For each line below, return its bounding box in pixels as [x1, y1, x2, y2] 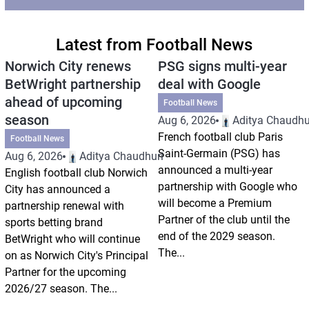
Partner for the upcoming [4, 265, 126, 279]
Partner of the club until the [157, 212, 290, 226]
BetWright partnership [4, 75, 141, 92]
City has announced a [4, 182, 110, 196]
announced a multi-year [157, 163, 272, 177]
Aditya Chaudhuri [79, 149, 163, 163]
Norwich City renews [4, 57, 131, 74]
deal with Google [157, 75, 261, 92]
